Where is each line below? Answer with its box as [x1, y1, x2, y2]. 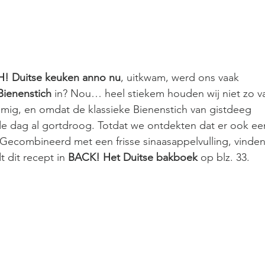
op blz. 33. [201, 151, 250, 164]
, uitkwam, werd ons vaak [121, 71, 242, 85]
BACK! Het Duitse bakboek [68, 151, 201, 164]
